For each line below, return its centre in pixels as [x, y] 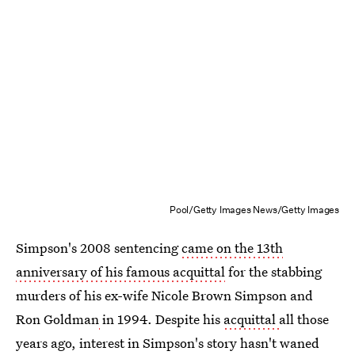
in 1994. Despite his [163, 319]
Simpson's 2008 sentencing [99, 247]
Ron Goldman [57, 319]
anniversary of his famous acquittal [120, 271]
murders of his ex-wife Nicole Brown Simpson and [164, 295]
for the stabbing [273, 271]
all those [304, 319]
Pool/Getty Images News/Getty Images [254, 209]
